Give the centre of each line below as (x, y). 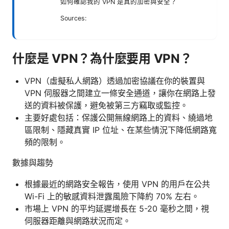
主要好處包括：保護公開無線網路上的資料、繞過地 (119, 117)
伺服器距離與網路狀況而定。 (78, 221)
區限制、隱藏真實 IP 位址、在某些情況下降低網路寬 (121, 130)
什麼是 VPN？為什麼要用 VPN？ (102, 58)
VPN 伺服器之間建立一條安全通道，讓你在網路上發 (120, 93)
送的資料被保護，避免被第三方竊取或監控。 (106, 105)
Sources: (73, 18)
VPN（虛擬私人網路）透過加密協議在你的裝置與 (115, 81)
